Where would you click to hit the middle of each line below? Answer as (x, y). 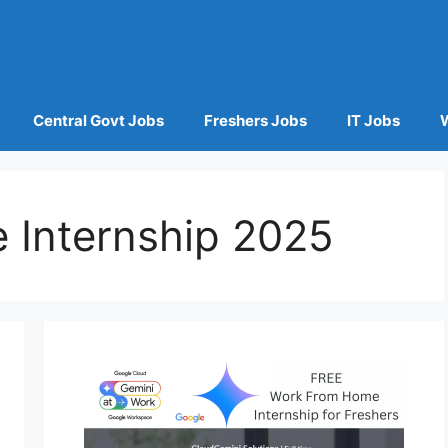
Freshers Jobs (255, 121)
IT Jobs (373, 121)
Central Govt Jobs (98, 121)
